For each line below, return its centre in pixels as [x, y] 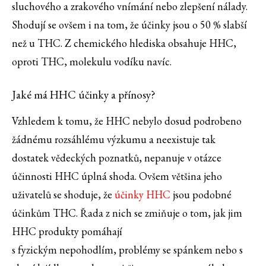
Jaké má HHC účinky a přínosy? [84, 95]
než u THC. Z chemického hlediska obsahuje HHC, [124, 43]
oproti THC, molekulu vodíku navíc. [93, 62]
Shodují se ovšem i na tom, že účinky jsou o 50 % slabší [129, 25]
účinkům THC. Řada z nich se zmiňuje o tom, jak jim [127, 213]
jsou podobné [201, 195]
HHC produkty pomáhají [67, 232]
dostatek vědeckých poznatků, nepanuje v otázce [117, 158]
